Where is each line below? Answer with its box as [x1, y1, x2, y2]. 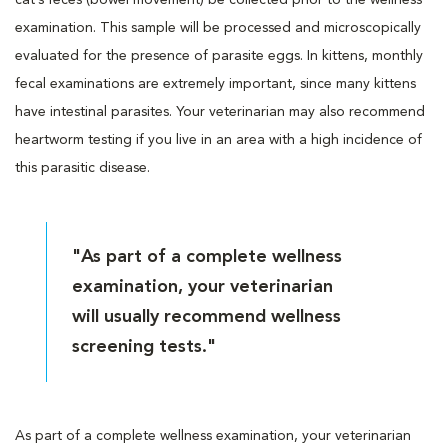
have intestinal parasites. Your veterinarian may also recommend [15, 104, 425, 119]
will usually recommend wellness [72, 307, 342, 326]
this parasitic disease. [15, 160, 150, 175]
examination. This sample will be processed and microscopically [15, 20, 421, 35]
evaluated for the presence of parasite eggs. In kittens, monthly [15, 48, 423, 63]
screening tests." [72, 337, 217, 356]
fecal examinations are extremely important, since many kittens [15, 76, 416, 91]
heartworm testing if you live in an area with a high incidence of [15, 132, 422, 147]
